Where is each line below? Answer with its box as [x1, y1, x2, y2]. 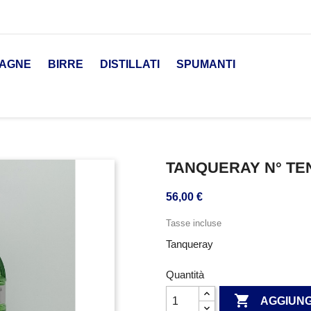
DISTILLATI [100, 58, 160, 70]
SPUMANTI [176, 58, 235, 70]
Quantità [166, 268, 204, 280]
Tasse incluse [166, 217, 221, 228]
